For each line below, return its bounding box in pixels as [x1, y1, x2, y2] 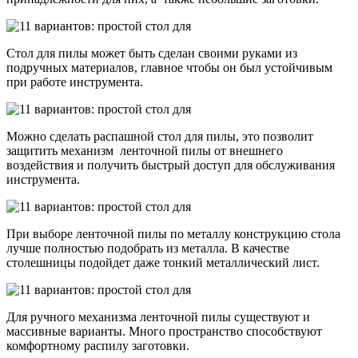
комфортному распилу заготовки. [6, 338, 189, 352]
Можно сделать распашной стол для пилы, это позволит [6, 129, 313, 143]
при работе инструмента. [6, 74, 143, 89]
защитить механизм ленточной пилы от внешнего [6, 143, 283, 157]
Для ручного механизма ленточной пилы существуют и [6, 309, 310, 324]
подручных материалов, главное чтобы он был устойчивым [6, 60, 332, 74]
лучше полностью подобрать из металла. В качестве [6, 241, 289, 255]
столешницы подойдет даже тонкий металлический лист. [6, 255, 320, 269]
